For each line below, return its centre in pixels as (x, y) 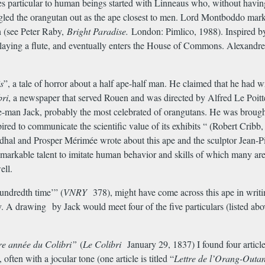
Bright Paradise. (98, 31)
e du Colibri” (53, 244)
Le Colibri (102, 244)
